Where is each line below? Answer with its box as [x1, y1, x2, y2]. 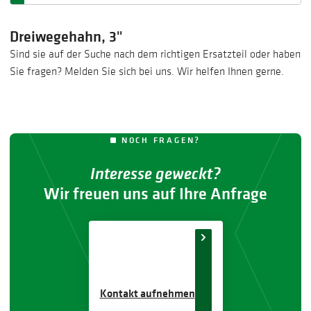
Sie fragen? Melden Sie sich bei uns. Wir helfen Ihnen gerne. [9, 64, 284, 78]
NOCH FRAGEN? [121, 133, 201, 146]
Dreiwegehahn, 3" [9, 26, 123, 47]
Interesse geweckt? [90, 162, 221, 185]
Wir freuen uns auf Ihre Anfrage [44, 183, 267, 205]
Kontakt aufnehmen [99, 285, 195, 301]
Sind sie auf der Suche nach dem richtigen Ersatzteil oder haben [9, 47, 301, 61]
